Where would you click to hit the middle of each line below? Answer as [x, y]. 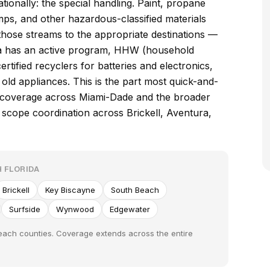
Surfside [25, 209]
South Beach [135, 190]
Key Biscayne [70, 190]
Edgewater [130, 209]
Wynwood [75, 209]
